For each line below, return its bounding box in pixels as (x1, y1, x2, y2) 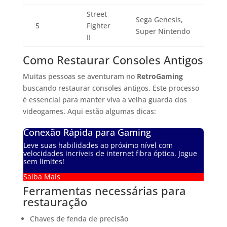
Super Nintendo (135, 26, 190, 36)
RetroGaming (136, 71, 183, 81)
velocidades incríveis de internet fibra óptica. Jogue (23, 148, 197, 159)
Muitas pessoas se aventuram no (22, 71, 137, 81)
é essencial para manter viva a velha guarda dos (22, 94, 187, 104)
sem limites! (23, 157, 64, 167)
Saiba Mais (23, 172, 60, 182)
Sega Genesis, (135, 14, 183, 24)
